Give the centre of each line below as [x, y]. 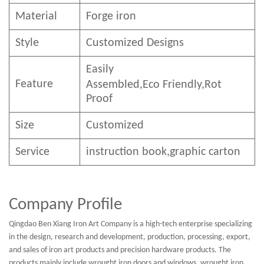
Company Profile [65, 205]
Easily [100, 70]
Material [36, 17]
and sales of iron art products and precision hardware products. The [120, 250]
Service [32, 152]
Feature [34, 85]
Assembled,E [117, 85]
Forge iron [111, 17]
